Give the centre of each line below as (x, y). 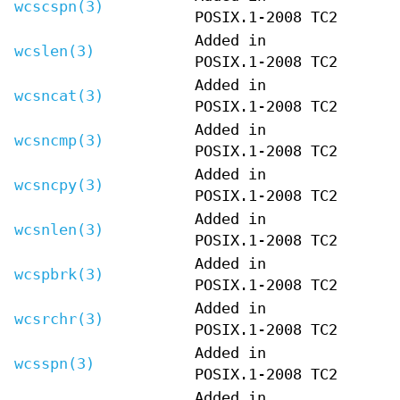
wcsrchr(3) (59, 319)
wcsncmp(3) (59, 140)
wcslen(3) (54, 51)
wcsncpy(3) (59, 185)
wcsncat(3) (59, 96)
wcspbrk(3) (59, 274)
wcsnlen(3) (59, 229)
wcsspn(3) (54, 363)
